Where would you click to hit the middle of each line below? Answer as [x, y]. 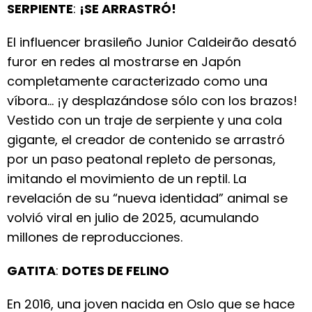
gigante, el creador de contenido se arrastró [146, 140]
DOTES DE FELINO [116, 271]
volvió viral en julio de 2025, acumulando [133, 218]
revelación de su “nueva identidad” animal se [147, 198]
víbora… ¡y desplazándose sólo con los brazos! [152, 101]
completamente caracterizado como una [137, 81]
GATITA [31, 271]
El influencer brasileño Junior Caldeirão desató [152, 42]
